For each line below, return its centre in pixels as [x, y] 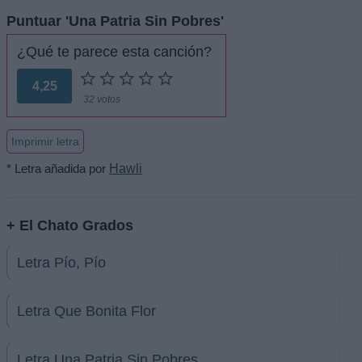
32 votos [102, 99]
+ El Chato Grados [70, 225]
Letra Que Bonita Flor [86, 311]
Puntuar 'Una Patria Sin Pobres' [115, 20]
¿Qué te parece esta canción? [114, 51]
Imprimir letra [45, 141]
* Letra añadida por [58, 168]
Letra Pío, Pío [61, 263]
